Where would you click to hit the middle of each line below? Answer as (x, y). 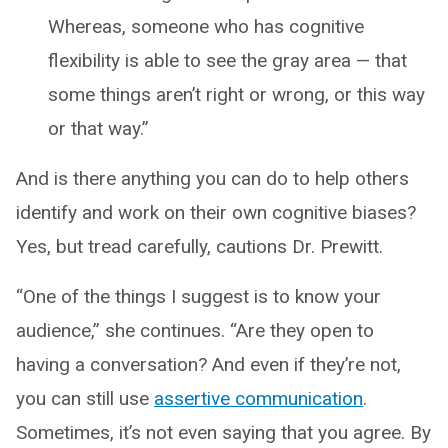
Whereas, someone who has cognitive (206, 26)
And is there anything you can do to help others (212, 178)
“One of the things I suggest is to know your (198, 296)
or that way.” (98, 128)
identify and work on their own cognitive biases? (216, 212)
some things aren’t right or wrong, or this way (236, 94)
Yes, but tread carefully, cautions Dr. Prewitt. (199, 246)
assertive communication (258, 398)
